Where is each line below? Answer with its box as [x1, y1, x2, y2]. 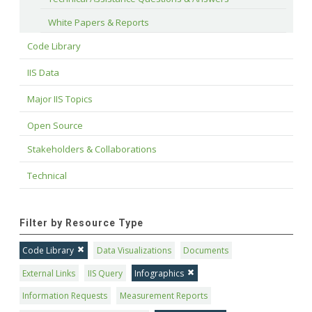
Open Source [26, 119, 83, 132]
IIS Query [87, 267, 123, 279]
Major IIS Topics [26, 93, 93, 106]
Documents [183, 244, 229, 257]
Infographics [134, 267, 185, 279]
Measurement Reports [119, 290, 208, 302]
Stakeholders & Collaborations [26, 143, 157, 156]
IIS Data [26, 66, 59, 79]
